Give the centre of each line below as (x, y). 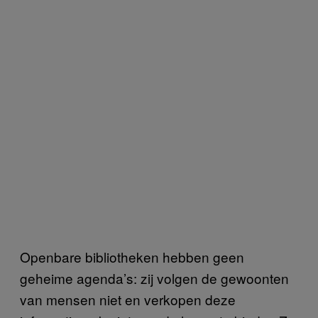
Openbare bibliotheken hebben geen (132, 256)
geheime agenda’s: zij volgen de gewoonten (154, 278)
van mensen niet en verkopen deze (128, 299)
